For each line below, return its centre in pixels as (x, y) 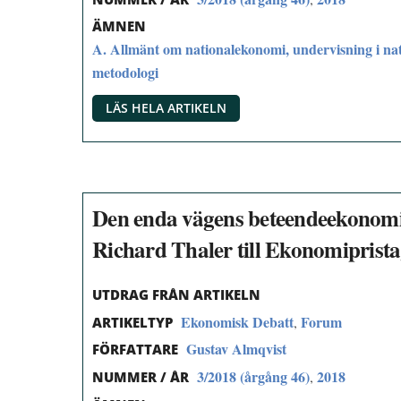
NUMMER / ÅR (141, 377)
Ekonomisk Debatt (237, 321)
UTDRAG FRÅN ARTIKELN (176, 294)
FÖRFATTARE (135, 350)
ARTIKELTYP (132, 322)
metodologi (125, 73)
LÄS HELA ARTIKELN (166, 108)
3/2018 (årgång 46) (253, 377)
